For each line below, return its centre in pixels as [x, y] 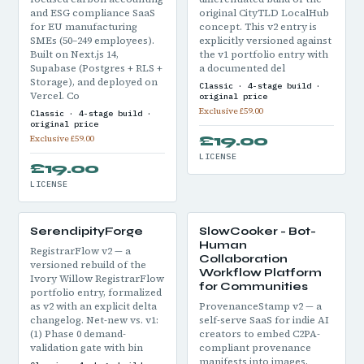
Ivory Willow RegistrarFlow [97, 279]
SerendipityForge [87, 231]
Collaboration [243, 259]
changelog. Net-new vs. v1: [94, 320]
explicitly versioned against [265, 41]
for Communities [253, 286]
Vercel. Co [55, 96]
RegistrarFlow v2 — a [80, 251]
